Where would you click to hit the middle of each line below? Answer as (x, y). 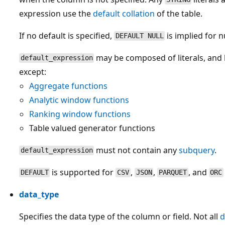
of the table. (179, 13)
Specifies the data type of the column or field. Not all (120, 216)
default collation (124, 13)
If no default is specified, (67, 35)
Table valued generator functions (92, 128)
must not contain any (137, 150)
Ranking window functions (80, 114)
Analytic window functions (79, 100)
